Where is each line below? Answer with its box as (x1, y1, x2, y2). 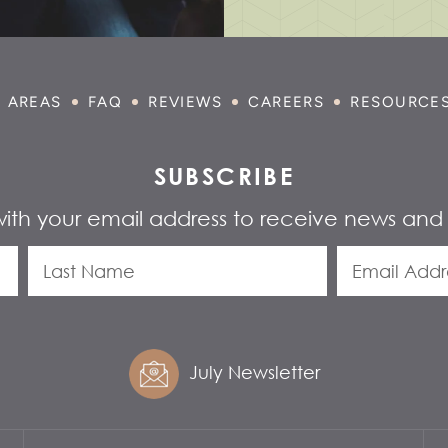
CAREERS (248, 93, 325, 111)
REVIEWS (148, 93, 223, 111)
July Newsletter (188, 361, 320, 383)
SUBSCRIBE (153, 161, 295, 190)
